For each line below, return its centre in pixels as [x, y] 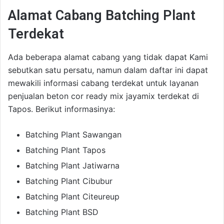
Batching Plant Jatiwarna [72, 165]
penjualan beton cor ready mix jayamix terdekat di [103, 96]
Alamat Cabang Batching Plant [102, 15]
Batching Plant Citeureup [72, 196]
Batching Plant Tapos [65, 150]
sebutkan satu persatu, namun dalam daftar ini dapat [108, 70]
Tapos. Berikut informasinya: [61, 109]
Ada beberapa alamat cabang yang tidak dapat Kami [108, 57]
